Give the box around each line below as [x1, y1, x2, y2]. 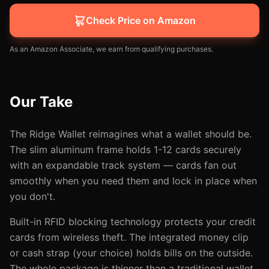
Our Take [10, 93, 73, 110]
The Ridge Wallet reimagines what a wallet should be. [10, 128, 252, 140]
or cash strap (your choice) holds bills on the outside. [10, 247, 253, 259]
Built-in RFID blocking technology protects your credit [10, 216, 256, 228]
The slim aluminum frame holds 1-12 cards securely [10, 144, 241, 156]
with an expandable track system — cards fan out [10, 159, 237, 171]
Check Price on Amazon [85, 14, 196, 26]
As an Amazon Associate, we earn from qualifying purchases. [10, 44, 213, 53]
